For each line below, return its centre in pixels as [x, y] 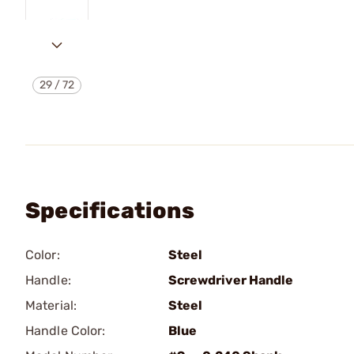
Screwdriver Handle [231, 280]
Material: [51, 305]
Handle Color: [66, 331]
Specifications [110, 211]
